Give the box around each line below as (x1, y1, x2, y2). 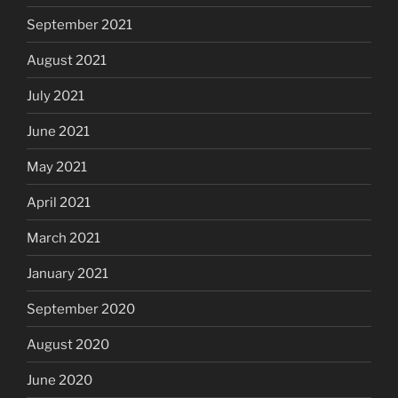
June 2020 (27, 371, 92, 388)
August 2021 (27, 52, 107, 68)
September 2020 (27, 300, 135, 317)
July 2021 (27, 87, 84, 104)
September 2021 (27, 16, 132, 33)
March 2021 (27, 229, 100, 246)
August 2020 (27, 336, 109, 353)
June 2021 (27, 123, 90, 139)
